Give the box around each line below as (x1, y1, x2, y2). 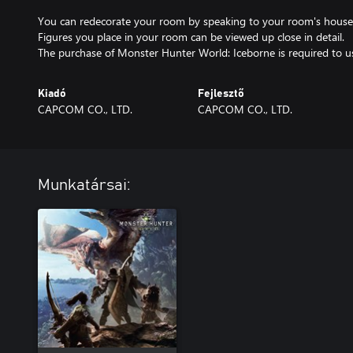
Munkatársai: (38, 176, 131, 193)
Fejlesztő (197, 87, 244, 99)
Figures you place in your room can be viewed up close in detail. (38, 28, 344, 44)
